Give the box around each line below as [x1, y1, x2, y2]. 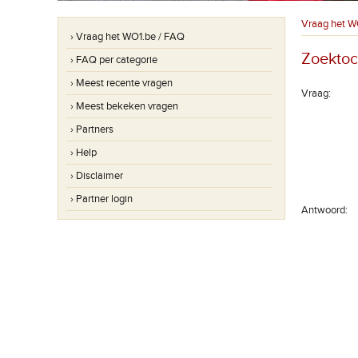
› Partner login [70, 193, 133, 205]
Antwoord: [301, 204, 348, 217]
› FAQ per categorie [70, 54, 157, 66]
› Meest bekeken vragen [70, 100, 178, 113]
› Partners [70, 123, 113, 136]
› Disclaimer [70, 169, 123, 182]
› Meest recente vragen [70, 77, 173, 89]
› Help [70, 146, 97, 159]
